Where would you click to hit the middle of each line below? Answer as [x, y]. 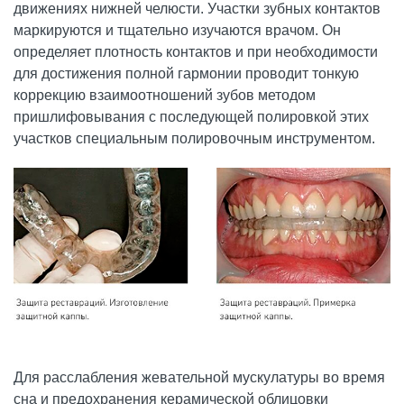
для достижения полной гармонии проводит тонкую [186, 74]
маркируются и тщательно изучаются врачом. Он [177, 31]
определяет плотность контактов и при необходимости [196, 52]
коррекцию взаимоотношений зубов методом [165, 96]
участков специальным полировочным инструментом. [194, 139]
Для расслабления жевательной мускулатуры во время [199, 377]
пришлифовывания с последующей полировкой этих [191, 117]
